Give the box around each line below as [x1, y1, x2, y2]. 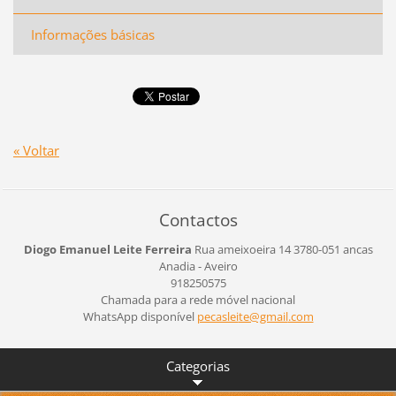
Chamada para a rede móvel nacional [101, 291, 295, 308]
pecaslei [196, 308, 239, 324]
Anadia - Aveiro [158, 257, 238, 274]
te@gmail [238, 308, 288, 324]
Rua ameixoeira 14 [194, 240, 291, 257]
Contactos [158, 208, 238, 232]
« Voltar [12, 141, 59, 160]
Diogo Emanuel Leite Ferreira [23, 240, 192, 257]
